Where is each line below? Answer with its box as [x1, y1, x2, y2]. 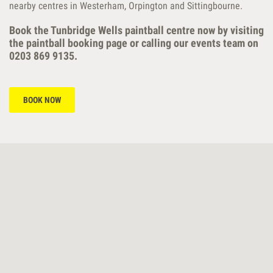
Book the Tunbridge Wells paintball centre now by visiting [9, 24, 264, 37]
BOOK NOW [23, 95, 61, 105]
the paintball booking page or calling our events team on [9, 37, 258, 49]
